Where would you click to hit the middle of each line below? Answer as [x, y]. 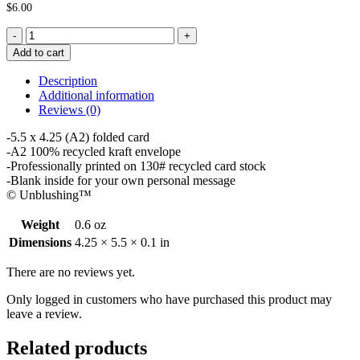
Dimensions [40, 242]
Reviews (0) [70, 109]
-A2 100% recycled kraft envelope [94, 151]
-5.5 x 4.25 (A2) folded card [78, 137]
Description [68, 80]
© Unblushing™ [49, 194]
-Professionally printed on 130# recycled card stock [136, 166]
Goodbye [49, 33]
